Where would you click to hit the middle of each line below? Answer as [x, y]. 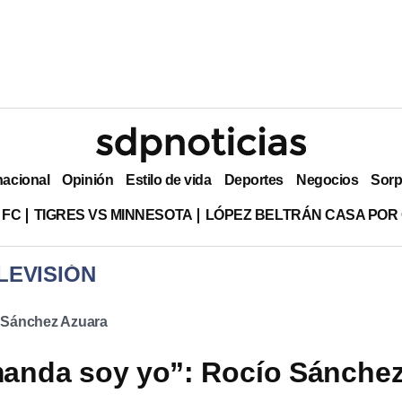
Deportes [253, 179]
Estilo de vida [169, 179]
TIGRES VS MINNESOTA [113, 214]
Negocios [327, 179]
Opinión [88, 179]
